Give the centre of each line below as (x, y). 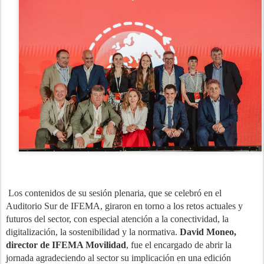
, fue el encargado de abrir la (179, 245)
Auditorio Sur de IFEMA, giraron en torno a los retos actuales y (124, 206)
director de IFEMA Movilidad (66, 245)
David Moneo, (208, 232)
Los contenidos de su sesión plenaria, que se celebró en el (114, 193)
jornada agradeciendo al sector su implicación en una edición (118, 258)
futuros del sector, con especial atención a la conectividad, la (117, 219)
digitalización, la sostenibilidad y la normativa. (93, 232)
